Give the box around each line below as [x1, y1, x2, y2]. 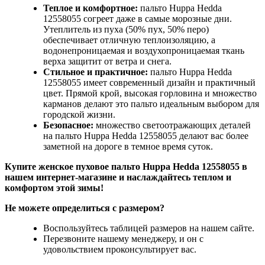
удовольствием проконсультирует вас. [43, 244, 196, 254]
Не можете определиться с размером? [5, 202, 164, 213]
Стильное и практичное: [43, 66, 148, 77]
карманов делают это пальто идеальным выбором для [43, 98, 259, 109]
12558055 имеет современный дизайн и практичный [43, 77, 256, 88]
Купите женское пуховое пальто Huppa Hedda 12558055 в [5, 161, 247, 172]
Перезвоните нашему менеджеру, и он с [43, 233, 203, 244]
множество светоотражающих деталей [93, 119, 251, 130]
